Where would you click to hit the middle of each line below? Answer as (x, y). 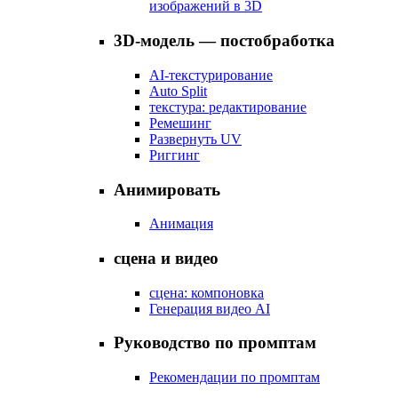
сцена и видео (166, 258)
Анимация (181, 224)
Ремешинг (180, 123)
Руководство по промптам (215, 343)
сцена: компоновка (207, 292)
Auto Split (178, 91)
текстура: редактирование (228, 107)
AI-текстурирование (211, 75)
